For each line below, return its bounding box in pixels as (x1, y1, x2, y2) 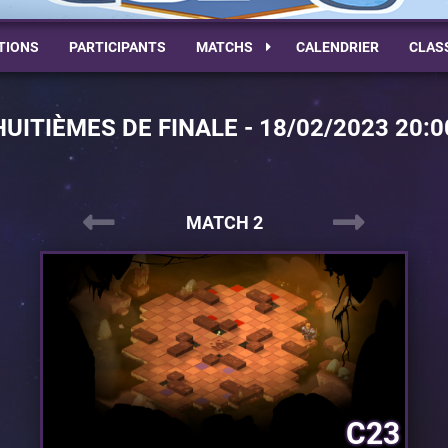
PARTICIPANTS (68, 39, 166, 55)
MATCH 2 (185, 212, 263, 233)
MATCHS (195, 39, 256, 55)
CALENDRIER (295, 39, 379, 55)
